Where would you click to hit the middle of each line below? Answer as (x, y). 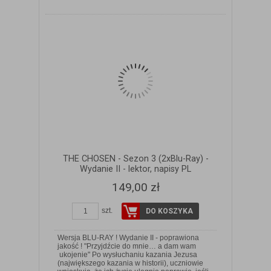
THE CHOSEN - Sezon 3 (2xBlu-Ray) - (135, 158)
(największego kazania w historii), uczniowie (130, 263)
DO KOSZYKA (169, 211)
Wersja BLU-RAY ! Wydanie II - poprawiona (128, 237)
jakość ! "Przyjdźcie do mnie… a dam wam (127, 246)
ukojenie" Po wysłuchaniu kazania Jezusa (127, 254)
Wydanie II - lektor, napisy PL (135, 169)
